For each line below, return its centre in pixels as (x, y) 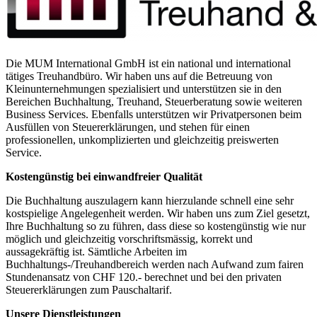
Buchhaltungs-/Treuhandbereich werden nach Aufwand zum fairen (155, 264)
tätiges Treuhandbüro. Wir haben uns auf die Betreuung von (139, 76)
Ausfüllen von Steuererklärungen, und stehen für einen (128, 127)
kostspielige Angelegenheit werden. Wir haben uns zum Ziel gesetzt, (158, 213)
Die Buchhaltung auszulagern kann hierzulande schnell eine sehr (150, 200)
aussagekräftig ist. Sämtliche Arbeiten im (96, 251)
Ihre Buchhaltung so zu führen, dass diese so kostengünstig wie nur (156, 226)
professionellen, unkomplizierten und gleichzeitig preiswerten (142, 139)
